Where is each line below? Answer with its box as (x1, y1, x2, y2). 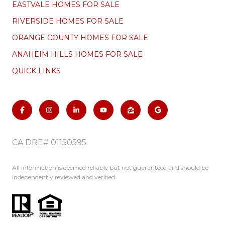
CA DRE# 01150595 (12, 138, 86, 148)
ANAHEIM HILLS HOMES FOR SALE (12, 50, 143, 59)
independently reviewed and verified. (12, 173, 117, 181)
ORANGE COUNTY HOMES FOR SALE (12, 33, 148, 43)
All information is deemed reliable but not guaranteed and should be (12, 163, 208, 171)
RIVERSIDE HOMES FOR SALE (12, 17, 124, 26)
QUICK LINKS (12, 66, 61, 76)
